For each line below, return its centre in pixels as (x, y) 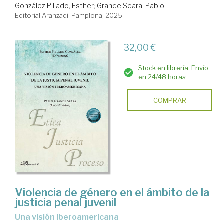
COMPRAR (170, 101)
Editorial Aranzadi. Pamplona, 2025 (69, 16)
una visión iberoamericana (70, 217)
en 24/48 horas (162, 77)
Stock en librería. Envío (173, 68)
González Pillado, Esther (54, 6)
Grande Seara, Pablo (131, 6)
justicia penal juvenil (66, 203)
